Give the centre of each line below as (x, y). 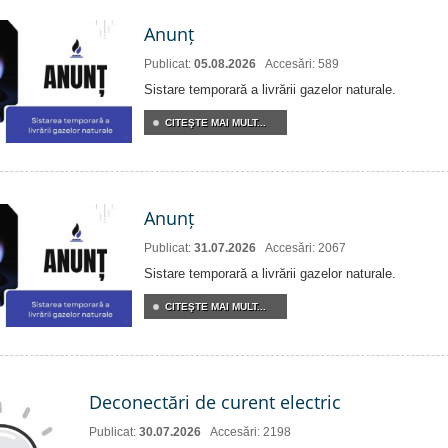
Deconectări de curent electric (215, 402)
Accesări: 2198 (250, 432)
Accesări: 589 (302, 64)
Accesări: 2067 (305, 248)
